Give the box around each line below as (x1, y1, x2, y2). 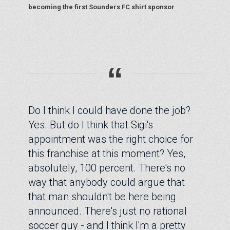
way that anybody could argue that (28, 176, 185, 189)
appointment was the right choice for (28, 133, 193, 146)
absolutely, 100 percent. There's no (28, 162, 185, 175)
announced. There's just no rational (28, 205, 187, 218)
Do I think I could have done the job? (28, 104, 190, 117)
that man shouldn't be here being (28, 190, 176, 203)
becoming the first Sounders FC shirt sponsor (28, 3, 175, 11)
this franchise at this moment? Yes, (28, 147, 185, 160)
